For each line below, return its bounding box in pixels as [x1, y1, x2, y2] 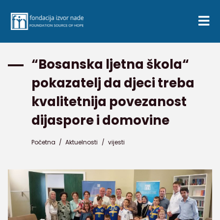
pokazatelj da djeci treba [31, 74, 194, 92]
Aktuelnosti [65, 137, 98, 146]
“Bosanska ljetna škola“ [31, 55, 189, 73]
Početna [31, 137, 55, 146]
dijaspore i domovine [31, 111, 169, 129]
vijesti [108, 137, 125, 146]
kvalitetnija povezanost [31, 93, 187, 110]
